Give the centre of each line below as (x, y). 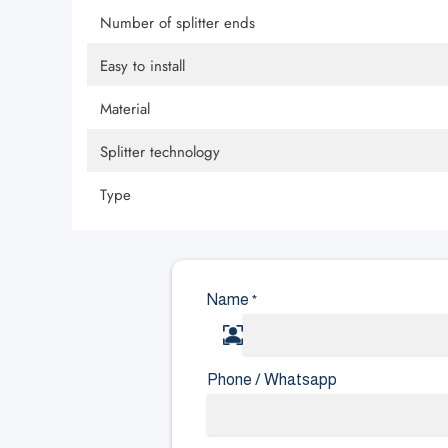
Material (125, 109)
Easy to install (142, 66)
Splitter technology (160, 152)
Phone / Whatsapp (272, 380)
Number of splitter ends (177, 23)
